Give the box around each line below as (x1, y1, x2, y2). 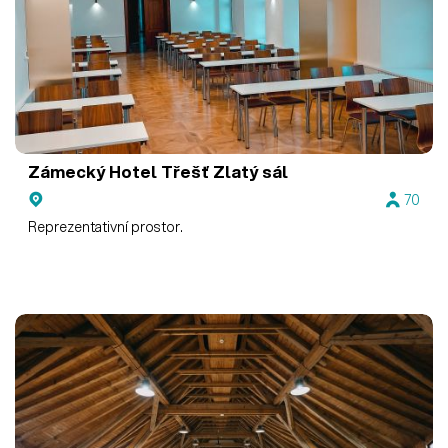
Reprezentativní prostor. (28, 216, 184, 237)
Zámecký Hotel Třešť (28, 160, 210, 184)
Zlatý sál (209, 160, 289, 184)
